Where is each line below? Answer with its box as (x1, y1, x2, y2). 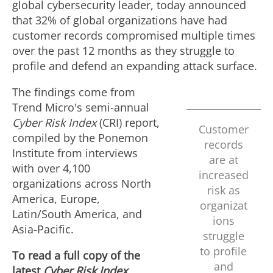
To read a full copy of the (12, 248, 140, 263)
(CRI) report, (96, 115, 160, 130)
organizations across (12, 176, 121, 191)
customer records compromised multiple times (12, 28, 255, 43)
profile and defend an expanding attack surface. (12, 58, 257, 73)
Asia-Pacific (12, 222, 71, 236)
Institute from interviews (12, 146, 138, 160)
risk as (207, 183, 240, 197)
